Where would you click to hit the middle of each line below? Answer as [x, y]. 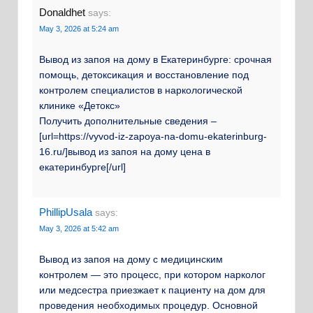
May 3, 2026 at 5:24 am [79, 28]
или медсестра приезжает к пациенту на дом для [152, 290]
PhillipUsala [66, 212]
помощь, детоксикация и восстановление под [144, 75]
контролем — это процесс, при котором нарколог [152, 274]
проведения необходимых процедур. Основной [148, 305]
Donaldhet [62, 12]
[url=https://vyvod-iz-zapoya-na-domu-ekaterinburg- [153, 137]
